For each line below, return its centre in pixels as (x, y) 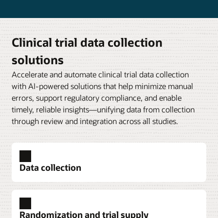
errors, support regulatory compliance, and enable (97, 98)
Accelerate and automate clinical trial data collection (100, 74)
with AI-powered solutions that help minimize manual (102, 86)
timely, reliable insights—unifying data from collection (103, 109)
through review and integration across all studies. (95, 121)
